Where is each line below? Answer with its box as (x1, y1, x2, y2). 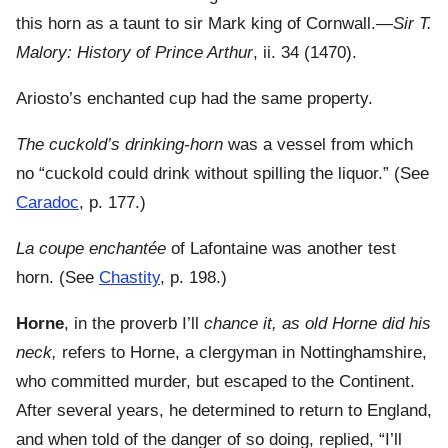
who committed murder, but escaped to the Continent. (16, 372, 415, 392)
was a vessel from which (223, 135, 413, 155)
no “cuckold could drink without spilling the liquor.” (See (16, 164, 429, 184)
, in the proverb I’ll (64, 314, 204, 334)
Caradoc (16, 193, 79, 213)
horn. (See (16, 268, 99, 288)
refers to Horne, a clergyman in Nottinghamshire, (57, 343, 427, 363)
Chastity (99, 268, 160, 288)
